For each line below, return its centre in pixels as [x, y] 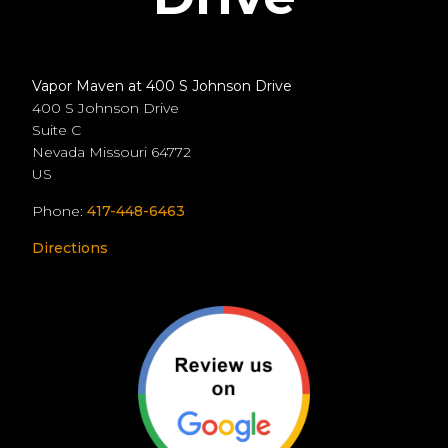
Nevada [60, 151]
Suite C [56, 129]
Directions [70, 247]
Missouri [120, 151]
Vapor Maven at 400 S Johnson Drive [162, 85]
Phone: [59, 210]
